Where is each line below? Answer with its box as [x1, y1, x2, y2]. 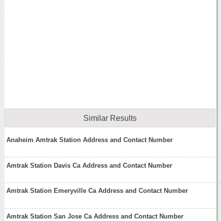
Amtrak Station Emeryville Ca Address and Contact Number [6, 187, 188, 195]
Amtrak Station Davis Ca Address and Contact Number [6, 161, 173, 169]
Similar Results [83, 113, 137, 122]
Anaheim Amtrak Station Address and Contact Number [6, 136, 173, 144]
